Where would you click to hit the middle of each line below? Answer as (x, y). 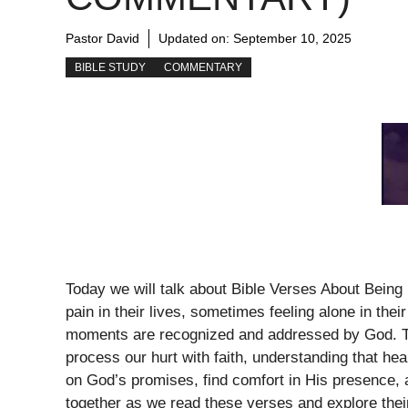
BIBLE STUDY (110, 68)
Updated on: (196, 39)
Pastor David (102, 39)
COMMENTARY (203, 68)
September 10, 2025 (292, 39)
